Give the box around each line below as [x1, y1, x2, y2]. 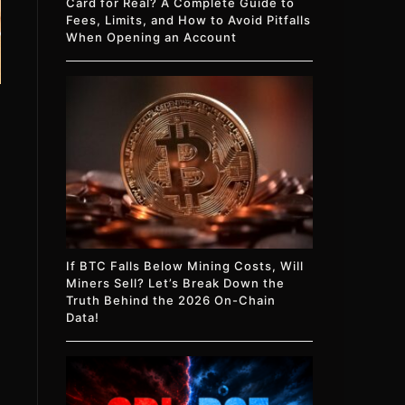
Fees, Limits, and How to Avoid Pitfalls [66, 13, 312, 28]
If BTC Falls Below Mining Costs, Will [66, 259, 305, 274]
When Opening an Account [66, 30, 238, 45]
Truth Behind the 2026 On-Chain [66, 293, 277, 308]
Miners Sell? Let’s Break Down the [66, 276, 286, 291]
